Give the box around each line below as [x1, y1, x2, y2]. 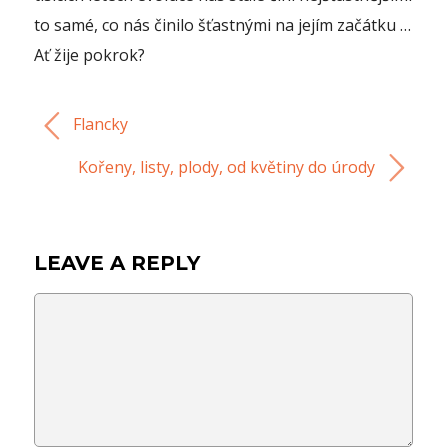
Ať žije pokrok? [34, 44, 146, 67]
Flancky [69, 113, 129, 136]
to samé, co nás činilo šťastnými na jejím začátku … [34, 14, 412, 37]
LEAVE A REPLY [34, 251, 201, 276]
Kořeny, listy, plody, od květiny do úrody [77, 155, 379, 178]
